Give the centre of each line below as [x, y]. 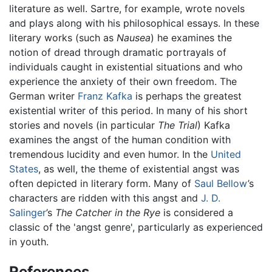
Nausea [134, 37]
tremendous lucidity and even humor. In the [110, 154]
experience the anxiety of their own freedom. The [123, 81]
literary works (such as [63, 37]
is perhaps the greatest [187, 96]
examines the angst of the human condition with [120, 139]
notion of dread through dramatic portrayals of [118, 52]
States [24, 168]
